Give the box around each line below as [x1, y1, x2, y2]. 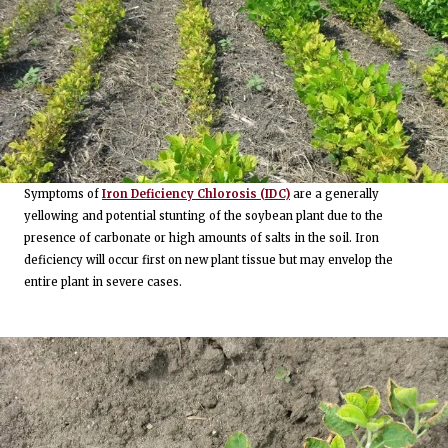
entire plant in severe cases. [24, 274, 182, 289]
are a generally [290, 186, 379, 201]
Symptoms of [24, 186, 102, 201]
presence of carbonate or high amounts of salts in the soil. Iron [24, 230, 379, 245]
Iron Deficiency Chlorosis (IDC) [102, 186, 290, 201]
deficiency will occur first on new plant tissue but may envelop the [24, 252, 393, 267]
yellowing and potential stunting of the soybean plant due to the [24, 208, 383, 223]
